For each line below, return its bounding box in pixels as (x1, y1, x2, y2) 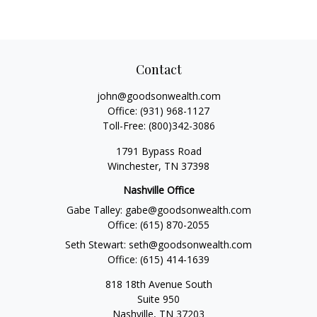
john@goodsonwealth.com (96, 89, 221, 103)
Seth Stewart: (65, 237, 129, 251)
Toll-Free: (102, 119, 149, 132)
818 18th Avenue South (105, 277, 212, 291)
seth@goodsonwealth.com (129, 237, 252, 251)
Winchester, (108, 159, 161, 173)
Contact (135, 61, 182, 78)
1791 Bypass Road (115, 144, 202, 158)
